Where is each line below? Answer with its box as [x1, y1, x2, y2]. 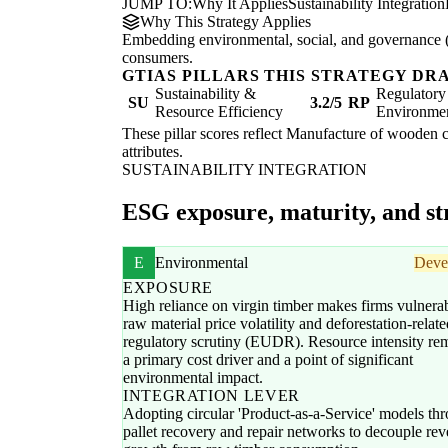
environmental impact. [123, 369, 263, 387]
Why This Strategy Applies [140, 13, 311, 31]
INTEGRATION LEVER [123, 387, 300, 405]
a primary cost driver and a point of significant [123, 351, 413, 369]
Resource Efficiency [155, 103, 283, 121]
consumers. [122, 49, 193, 67]
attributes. [122, 143, 183, 161]
